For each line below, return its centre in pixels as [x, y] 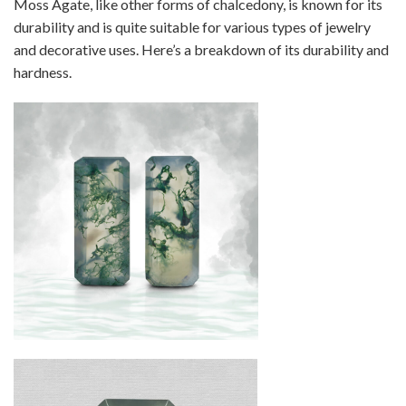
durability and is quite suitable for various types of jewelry [192, 27]
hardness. [43, 72]
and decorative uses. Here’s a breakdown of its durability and [201, 50]
